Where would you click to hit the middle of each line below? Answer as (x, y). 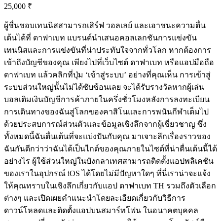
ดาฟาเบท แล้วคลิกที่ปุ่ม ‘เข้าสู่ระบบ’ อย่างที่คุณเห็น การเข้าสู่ (107, 75)
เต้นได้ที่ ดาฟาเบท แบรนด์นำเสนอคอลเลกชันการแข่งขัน (100, 38)
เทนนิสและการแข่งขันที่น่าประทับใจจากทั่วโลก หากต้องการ (108, 50)
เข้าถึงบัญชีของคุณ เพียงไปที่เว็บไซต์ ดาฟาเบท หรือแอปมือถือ (109, 63)
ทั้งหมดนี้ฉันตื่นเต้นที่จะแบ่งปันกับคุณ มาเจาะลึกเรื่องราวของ (107, 137)
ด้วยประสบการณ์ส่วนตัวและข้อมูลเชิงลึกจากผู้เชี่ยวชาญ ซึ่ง (105, 124)
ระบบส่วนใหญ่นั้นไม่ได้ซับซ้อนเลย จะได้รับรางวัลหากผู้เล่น (104, 87)
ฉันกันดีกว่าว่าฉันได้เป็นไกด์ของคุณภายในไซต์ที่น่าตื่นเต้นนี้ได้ (110, 149)
